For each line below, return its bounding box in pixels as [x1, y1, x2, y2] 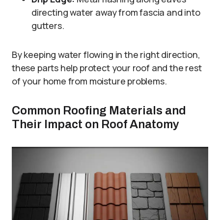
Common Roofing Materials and [12, 104, 186, 117]
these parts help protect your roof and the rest [12, 62, 202, 74]
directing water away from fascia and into [31, 6, 200, 18]
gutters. [31, 20, 64, 31]
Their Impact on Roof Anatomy [12, 118, 179, 131]
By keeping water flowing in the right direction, [12, 49, 200, 60]
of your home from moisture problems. [12, 75, 167, 87]
